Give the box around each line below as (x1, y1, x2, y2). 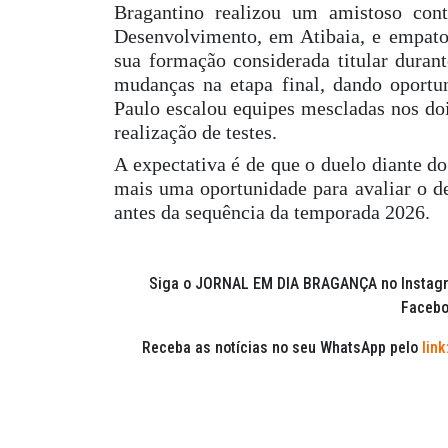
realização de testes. (114, 121, 277, 144)
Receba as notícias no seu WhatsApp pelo (142, 338, 422, 358)
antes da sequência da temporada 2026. (114, 201, 430, 224)
